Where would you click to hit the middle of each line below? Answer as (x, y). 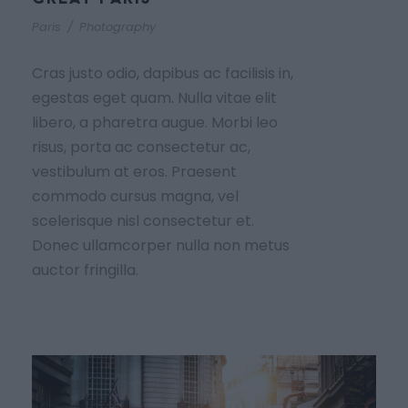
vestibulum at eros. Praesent (134, 171)
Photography (117, 26)
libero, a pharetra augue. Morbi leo (155, 122)
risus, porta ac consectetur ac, (141, 147)
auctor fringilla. (85, 270)
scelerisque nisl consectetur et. (143, 220)
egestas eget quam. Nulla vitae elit (154, 97)
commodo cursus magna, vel (135, 196)
